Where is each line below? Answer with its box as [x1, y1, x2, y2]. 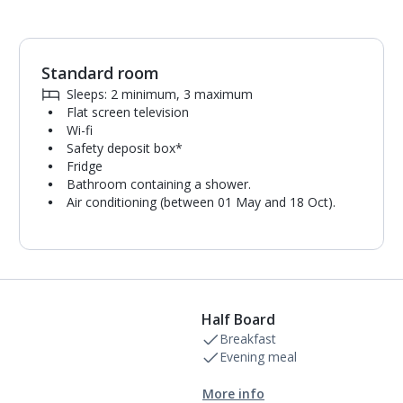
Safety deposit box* [67, 139, 184, 157]
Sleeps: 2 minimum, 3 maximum [67, 85, 254, 103]
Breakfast [219, 330, 276, 347]
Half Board [201, 309, 275, 329]
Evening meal [219, 348, 297, 365]
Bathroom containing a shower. [67, 175, 252, 193]
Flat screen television [67, 103, 190, 121]
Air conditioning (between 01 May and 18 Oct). [67, 193, 336, 210]
